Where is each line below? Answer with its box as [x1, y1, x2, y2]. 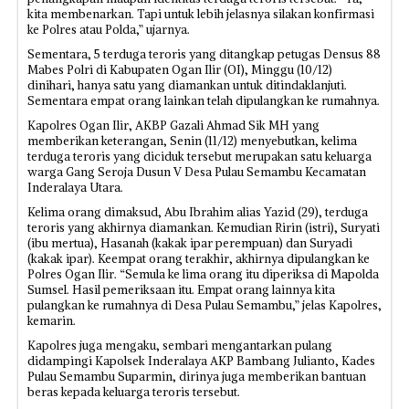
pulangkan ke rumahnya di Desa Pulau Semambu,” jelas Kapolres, [27, 298, 382, 313]
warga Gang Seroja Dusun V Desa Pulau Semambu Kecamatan [27, 164, 366, 180]
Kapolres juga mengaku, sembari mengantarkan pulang [27, 338, 332, 353]
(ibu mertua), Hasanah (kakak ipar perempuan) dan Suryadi [27, 236, 352, 251]
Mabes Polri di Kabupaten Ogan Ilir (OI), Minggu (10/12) [27, 62, 332, 78]
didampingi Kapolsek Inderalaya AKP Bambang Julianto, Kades [27, 353, 375, 369]
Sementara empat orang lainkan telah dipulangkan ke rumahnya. [27, 93, 380, 109]
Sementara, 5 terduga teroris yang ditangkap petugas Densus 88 [27, 47, 381, 62]
